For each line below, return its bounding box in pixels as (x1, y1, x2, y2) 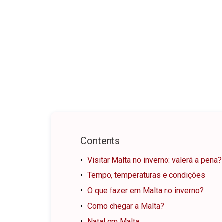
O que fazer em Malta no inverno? (87, 186, 204, 196)
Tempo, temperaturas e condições (87, 170, 205, 180)
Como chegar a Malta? (87, 201, 164, 211)
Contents (80, 135, 120, 147)
